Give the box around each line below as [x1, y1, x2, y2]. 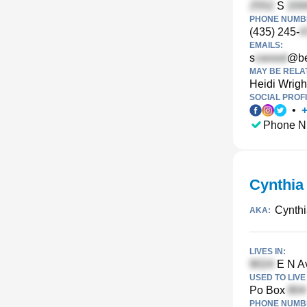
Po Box [249, 284, 288, 296]
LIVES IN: [249, 247, 286, 256]
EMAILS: [249, 40, 283, 50]
